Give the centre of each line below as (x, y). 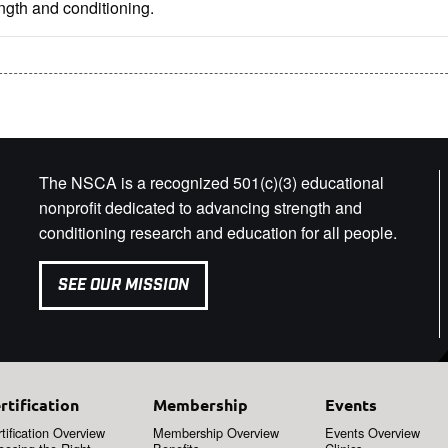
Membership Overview (216, 433)
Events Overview (372, 433)
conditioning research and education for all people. (217, 233)
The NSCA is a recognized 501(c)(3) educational (211, 183)
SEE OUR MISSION (123, 285)
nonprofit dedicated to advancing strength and (200, 208)
